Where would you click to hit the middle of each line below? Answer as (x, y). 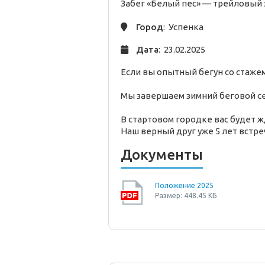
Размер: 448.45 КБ (186, 196)
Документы (162, 155)
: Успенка (183, 27)
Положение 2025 (184, 186)
